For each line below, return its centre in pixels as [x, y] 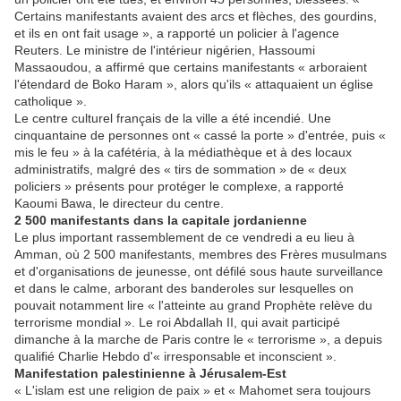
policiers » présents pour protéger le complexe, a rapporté [179, 187]
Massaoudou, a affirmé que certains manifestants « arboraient [191, 68]
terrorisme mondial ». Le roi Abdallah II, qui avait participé [177, 323]
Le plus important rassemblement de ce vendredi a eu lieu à [184, 238]
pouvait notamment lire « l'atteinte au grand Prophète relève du [193, 306]
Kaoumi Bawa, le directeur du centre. [119, 204]
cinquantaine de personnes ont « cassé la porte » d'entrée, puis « [200, 136]
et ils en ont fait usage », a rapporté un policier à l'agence [177, 34]
